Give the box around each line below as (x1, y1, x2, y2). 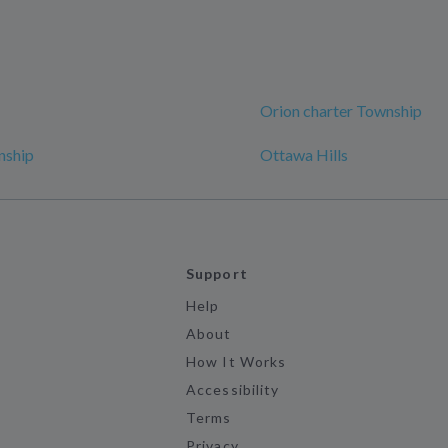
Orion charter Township (260, 101, 422, 121)
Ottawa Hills (260, 145, 348, 165)
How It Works (186, 353, 286, 371)
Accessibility (186, 381, 279, 399)
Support (186, 265, 248, 283)
